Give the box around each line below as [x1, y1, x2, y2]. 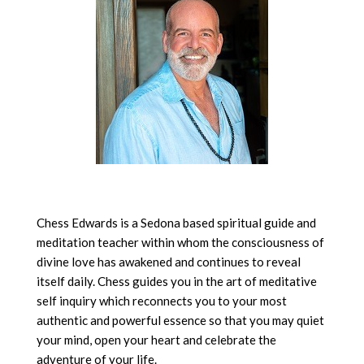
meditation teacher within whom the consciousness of [36, 234, 324, 249]
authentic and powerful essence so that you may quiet [36, 312, 324, 327]
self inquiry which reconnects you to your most [36, 292, 287, 308]
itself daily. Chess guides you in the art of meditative [36, 273, 317, 288]
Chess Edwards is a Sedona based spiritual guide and [36, 214, 316, 230]
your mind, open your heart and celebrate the [36, 331, 276, 347]
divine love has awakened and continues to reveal [36, 253, 301, 269]
